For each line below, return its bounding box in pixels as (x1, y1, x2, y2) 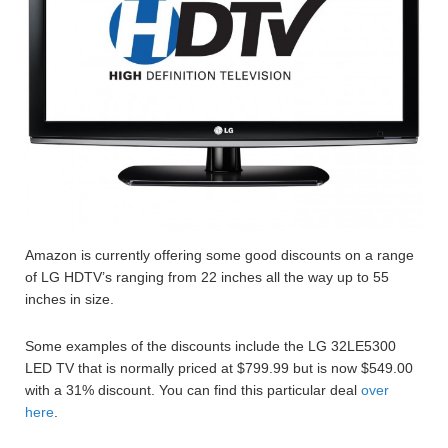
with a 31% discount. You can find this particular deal (25, 382, 361, 398)
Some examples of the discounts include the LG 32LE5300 (25, 338, 396, 354)
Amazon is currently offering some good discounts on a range (25, 247, 414, 263)
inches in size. (25, 291, 114, 307)
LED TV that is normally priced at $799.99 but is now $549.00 (25, 360, 413, 376)
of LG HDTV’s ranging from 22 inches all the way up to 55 (25, 269, 389, 285)
